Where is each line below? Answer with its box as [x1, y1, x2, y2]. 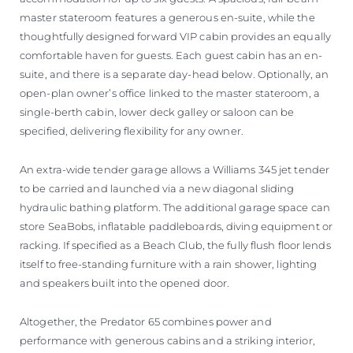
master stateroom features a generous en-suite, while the [20, 11, 315, 24]
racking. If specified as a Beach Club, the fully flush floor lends [20, 239, 331, 252]
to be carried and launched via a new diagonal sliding [20, 182, 295, 195]
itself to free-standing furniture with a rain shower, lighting [20, 258, 318, 271]
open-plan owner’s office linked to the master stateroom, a [20, 87, 320, 100]
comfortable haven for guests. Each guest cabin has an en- [20, 49, 322, 62]
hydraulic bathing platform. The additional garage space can [20, 201, 330, 214]
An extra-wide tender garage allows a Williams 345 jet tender [20, 163, 330, 176]
